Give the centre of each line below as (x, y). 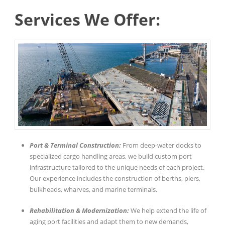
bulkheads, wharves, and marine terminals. (93, 190)
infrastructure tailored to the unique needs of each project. (117, 167)
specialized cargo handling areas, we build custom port (111, 156)
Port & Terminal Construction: (76, 145)
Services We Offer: (87, 19)
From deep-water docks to (162, 145)
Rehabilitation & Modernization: (80, 211)
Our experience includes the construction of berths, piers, (115, 179)
